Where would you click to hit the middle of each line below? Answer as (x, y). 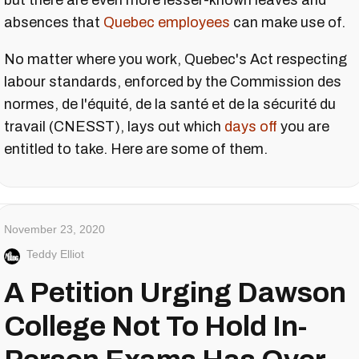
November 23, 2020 (54, 230)
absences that (54, 23)
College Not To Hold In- (155, 327)
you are (303, 127)
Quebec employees (167, 23)
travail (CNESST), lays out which (114, 127)
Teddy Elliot (55, 254)
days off (251, 127)
